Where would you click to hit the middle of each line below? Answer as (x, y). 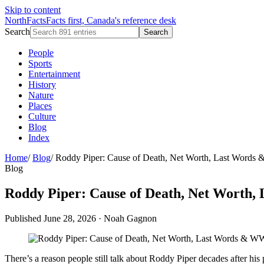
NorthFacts (25, 20)
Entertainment (54, 74)
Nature (41, 95)
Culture (42, 116)
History (42, 85)
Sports (40, 63)
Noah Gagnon (130, 218)
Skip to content (33, 10)
